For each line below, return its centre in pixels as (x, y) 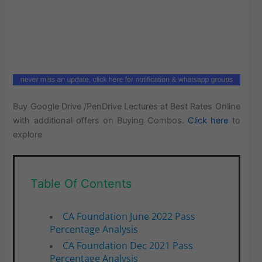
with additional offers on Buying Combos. (101, 120)
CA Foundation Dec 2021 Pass (127, 245)
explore (28, 134)
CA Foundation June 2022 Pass (129, 216)
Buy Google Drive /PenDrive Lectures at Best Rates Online (127, 106)
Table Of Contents (81, 183)
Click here (208, 120)
